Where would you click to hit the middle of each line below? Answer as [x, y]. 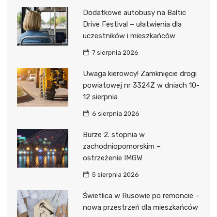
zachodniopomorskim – [122, 147]
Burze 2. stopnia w [114, 135]
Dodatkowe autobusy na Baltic [134, 13]
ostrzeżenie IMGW [112, 158]
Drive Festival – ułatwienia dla [132, 24]
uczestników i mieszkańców [129, 36]
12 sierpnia [100, 97]
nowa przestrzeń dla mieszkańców [140, 208]
